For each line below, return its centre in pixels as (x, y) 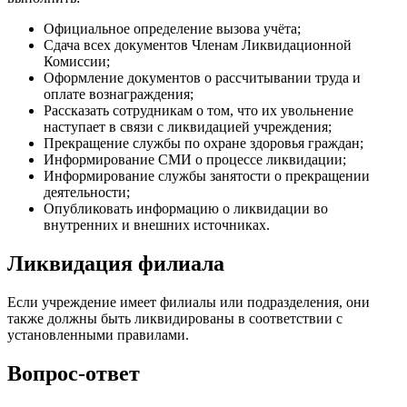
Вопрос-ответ (74, 373)
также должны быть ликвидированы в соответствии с (175, 318)
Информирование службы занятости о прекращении (207, 175)
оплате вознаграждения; (119, 94)
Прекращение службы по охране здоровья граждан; (203, 143)
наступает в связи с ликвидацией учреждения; (188, 126)
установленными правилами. (98, 334)
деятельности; (87, 192)
